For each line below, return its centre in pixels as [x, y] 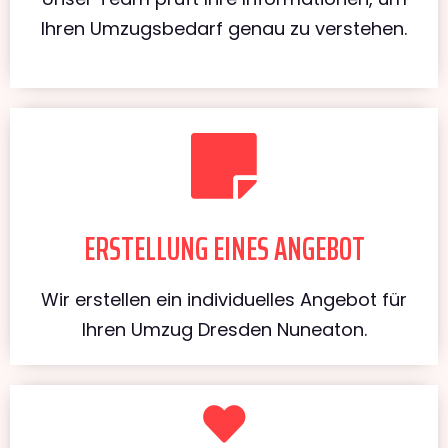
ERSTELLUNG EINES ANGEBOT [224, 248]
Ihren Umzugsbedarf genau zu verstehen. [224, 28]
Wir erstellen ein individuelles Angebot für [224, 299]
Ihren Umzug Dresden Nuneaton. [224, 329]
